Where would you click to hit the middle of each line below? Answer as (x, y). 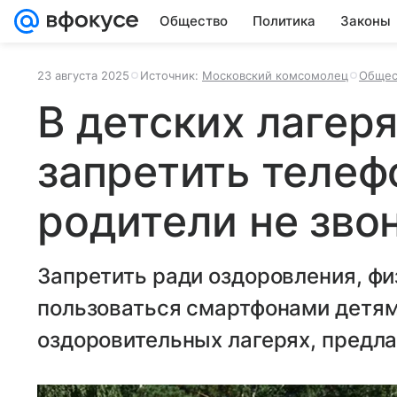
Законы (366, 21)
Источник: (171, 75)
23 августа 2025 (83, 75)
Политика (284, 21)
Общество (194, 21)
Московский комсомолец (275, 75)
